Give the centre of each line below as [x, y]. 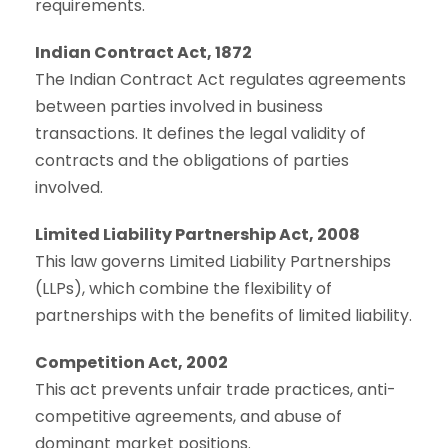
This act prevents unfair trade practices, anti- [215, 389]
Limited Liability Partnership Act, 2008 [197, 234]
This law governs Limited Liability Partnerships [213, 261]
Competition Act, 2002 [131, 362]
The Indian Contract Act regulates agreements [220, 79]
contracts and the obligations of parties [192, 160]
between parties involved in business [179, 106]
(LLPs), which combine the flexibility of [183, 288]
